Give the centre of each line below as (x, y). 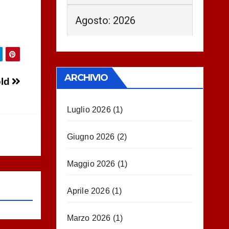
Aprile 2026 (88, 191)
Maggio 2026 (91, 164)
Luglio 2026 (89, 110)
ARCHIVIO (86, 78)
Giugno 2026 (91, 137)
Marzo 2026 (89, 218)
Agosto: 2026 (105, 20)
